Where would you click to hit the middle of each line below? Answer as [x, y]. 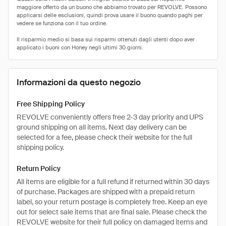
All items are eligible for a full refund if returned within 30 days [113, 182]
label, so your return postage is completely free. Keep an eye [112, 202]
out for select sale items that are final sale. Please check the [112, 212]
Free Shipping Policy [51, 104]
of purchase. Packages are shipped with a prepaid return [106, 192]
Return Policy [39, 168]
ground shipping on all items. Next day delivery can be [102, 127]
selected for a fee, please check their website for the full [104, 137]
